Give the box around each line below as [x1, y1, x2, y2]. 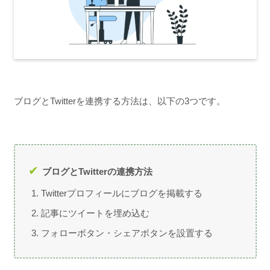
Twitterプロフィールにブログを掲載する [41, 187, 202, 198]
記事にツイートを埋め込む [41, 207, 149, 218]
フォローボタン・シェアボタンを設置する [41, 227, 213, 238]
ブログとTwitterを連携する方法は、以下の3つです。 [13, 96, 225, 107]
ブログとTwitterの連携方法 [42, 166, 152, 177]
